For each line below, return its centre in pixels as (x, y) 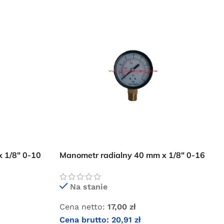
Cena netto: (82, 207)
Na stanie (89, 187)
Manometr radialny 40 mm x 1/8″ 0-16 (132, 155)
